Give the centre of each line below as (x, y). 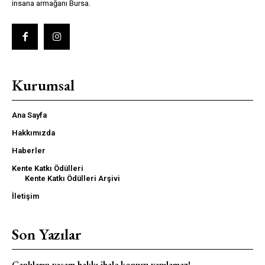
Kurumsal (43, 85)
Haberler (29, 150)
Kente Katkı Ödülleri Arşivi (72, 178)
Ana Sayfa (29, 115)
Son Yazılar (47, 234)
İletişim (25, 196)
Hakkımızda (33, 132)
